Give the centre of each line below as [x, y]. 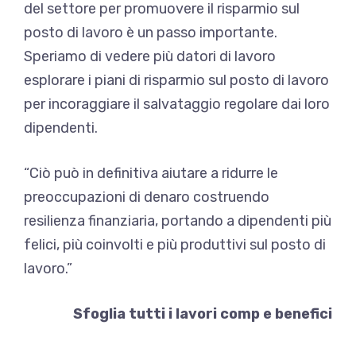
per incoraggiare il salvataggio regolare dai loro [177, 104]
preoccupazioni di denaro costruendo [147, 197]
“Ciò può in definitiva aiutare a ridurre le [151, 173]
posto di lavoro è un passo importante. [151, 32]
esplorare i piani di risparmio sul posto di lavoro [176, 80]
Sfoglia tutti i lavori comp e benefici [203, 313]
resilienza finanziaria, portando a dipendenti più [178, 221]
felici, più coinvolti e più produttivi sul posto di [175, 244]
